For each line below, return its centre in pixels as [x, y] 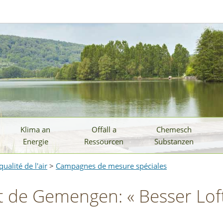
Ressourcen [104, 141]
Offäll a [104, 129]
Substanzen [174, 141]
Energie [35, 141]
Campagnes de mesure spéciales [111, 166]
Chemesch [174, 129]
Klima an [35, 129]
